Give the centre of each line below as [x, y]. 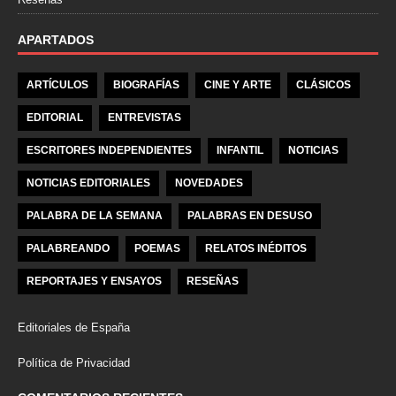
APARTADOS [56, 40]
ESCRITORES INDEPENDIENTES [109, 151]
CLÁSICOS [324, 85]
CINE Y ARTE [238, 85]
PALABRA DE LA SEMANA [95, 216]
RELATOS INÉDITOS [256, 249]
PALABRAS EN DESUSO [250, 216]
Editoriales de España [74, 328]
